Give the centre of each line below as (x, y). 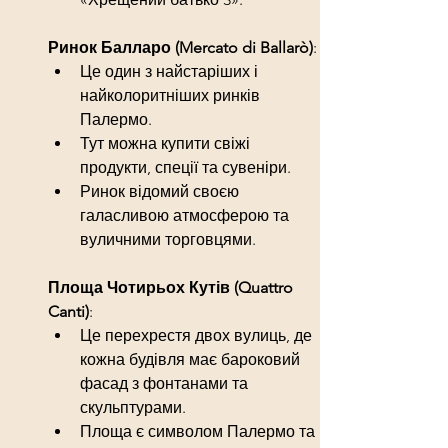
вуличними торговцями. (168, 239)
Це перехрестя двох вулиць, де (198, 335)
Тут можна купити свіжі (167, 143)
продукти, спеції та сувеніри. (185, 167)
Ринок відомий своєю (161, 191)
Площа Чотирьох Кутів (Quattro (172, 287)
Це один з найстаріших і (171, 71)
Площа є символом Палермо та (199, 431)
